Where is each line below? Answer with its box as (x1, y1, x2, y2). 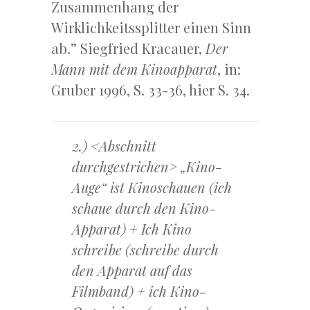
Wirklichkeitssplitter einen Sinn (51, 18, 251, 37)
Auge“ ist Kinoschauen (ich (72, 178, 232, 197)
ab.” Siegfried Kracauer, (51, 39, 206, 58)
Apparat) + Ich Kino (72, 219, 192, 239)
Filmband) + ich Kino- (72, 282, 206, 301)
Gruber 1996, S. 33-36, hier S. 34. (51, 80, 250, 100)
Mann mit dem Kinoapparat (51, 60, 217, 79)
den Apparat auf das (72, 261, 192, 280)
